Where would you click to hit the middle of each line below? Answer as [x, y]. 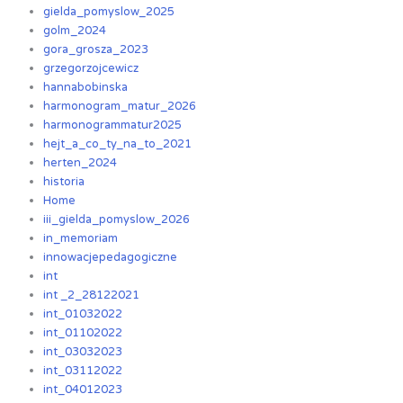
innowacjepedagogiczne [111, 258]
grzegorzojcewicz [91, 69]
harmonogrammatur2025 [113, 125]
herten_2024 [81, 163]
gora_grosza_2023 [96, 50]
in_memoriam [81, 239]
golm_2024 [75, 31]
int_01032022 [83, 314]
